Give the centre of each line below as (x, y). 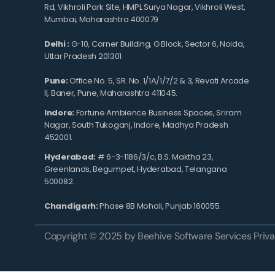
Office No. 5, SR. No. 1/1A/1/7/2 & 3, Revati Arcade (158, 80)
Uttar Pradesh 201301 (83, 56)
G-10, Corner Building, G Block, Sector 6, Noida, (157, 44)
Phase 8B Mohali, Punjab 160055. (160, 206)
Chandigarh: (71, 206)
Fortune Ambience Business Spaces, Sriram (158, 112)
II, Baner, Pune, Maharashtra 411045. (111, 93)
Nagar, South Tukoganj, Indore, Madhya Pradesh (136, 125)
